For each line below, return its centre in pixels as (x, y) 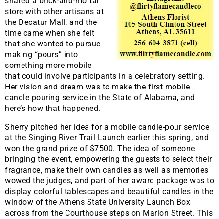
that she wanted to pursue (53, 44)
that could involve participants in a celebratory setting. (105, 76)
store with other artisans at (54, 11)
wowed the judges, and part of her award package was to (109, 180)
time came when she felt (50, 33)
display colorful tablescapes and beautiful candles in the (109, 191)
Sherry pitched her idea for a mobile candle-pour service (107, 127)
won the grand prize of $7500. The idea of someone (100, 148)
